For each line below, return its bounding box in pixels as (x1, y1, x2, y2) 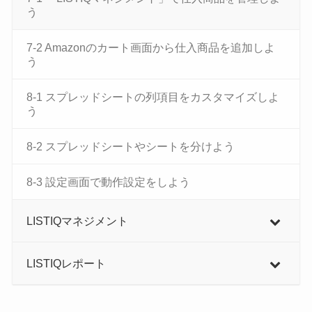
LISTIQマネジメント (26, 214, 128, 228)
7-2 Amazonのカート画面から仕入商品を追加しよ (26, 41, 275, 54)
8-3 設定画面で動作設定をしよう (26, 175, 190, 189)
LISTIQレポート (26, 257, 106, 270)
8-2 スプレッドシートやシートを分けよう (26, 140, 235, 153)
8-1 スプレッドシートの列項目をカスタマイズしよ (26, 91, 279, 104)
